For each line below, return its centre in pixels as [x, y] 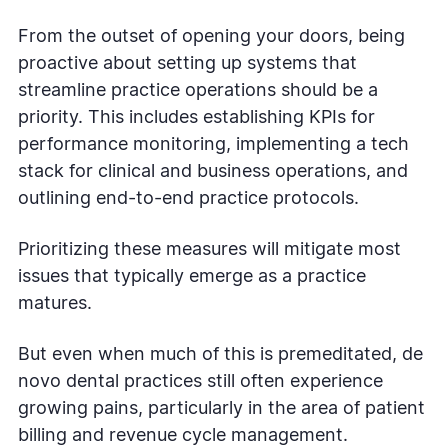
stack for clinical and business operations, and [213, 171]
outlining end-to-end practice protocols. [188, 198]
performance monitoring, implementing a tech [213, 144]
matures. [55, 303]
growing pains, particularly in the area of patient [221, 408]
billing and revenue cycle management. [183, 435]
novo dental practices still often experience [200, 381]
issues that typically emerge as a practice [192, 276]
